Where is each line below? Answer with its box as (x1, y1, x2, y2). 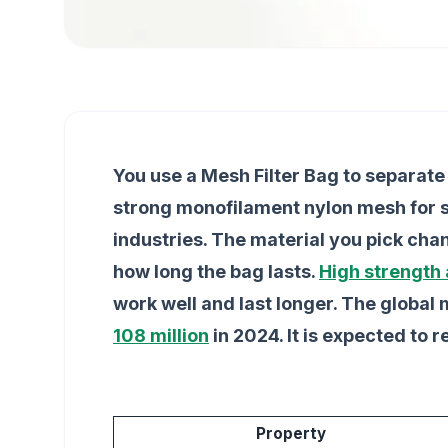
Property (256, 424, 326, 443)
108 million (113, 325, 209, 346)
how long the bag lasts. (113, 261, 319, 282)
